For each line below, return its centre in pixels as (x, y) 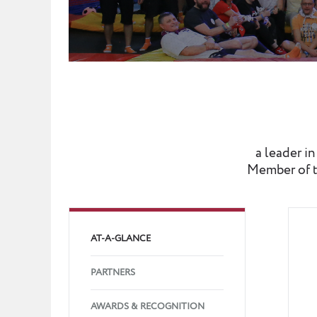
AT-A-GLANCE (121, 239)
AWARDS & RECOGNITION (148, 307)
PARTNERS (113, 273)
